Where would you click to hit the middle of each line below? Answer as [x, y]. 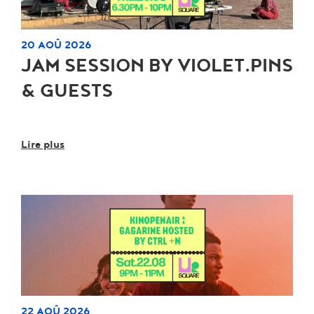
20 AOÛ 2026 [56, 45]
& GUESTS [67, 91]
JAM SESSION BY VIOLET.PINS [157, 66]
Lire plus [43, 144]
